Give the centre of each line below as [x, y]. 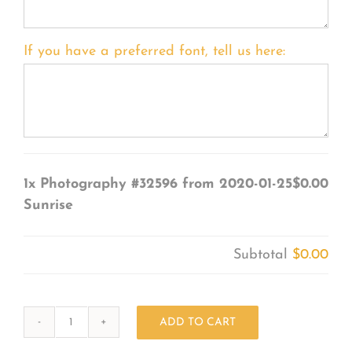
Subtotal [263, 255]
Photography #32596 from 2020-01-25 [166, 184]
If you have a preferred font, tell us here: [154, 51]
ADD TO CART [197, 322]
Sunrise [48, 205]
